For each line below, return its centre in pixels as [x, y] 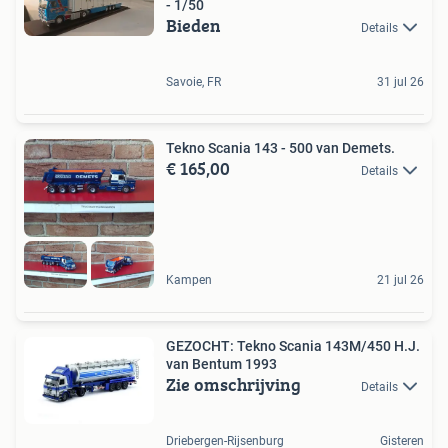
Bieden [193, 25]
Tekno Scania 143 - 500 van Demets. [368, 147]
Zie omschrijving [233, 384]
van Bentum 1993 [221, 363]
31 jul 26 [400, 81]
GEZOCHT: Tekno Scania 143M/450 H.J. [293, 345]
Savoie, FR [193, 81]
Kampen [189, 279]
